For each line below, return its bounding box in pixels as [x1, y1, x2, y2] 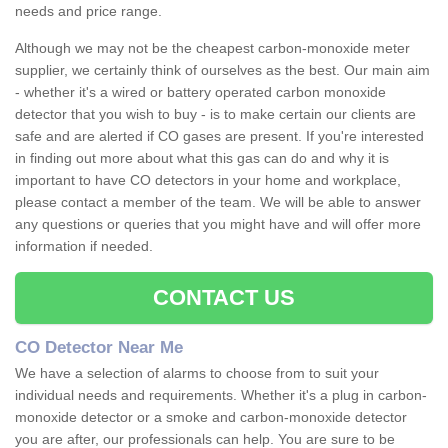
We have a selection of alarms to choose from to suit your [15, 365, 379, 382]
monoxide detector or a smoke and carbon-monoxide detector [15, 409, 407, 426]
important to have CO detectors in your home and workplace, [15, 172, 401, 189]
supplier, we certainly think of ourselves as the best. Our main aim [15, 62, 430, 79]
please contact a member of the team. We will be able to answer [15, 194, 421, 211]
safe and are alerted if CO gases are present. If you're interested [15, 128, 424, 145]
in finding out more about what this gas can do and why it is [15, 150, 389, 167]
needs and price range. [15, 3, 162, 20]
